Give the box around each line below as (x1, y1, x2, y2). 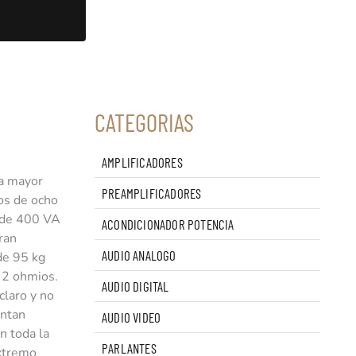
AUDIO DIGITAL (101, 278, 169, 295)
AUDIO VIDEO (101, 309, 161, 326)
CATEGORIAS (94, 107, 194, 137)
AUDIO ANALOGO (101, 247, 176, 264)
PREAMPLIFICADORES (101, 185, 202, 202)
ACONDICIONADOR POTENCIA (101, 216, 234, 233)
